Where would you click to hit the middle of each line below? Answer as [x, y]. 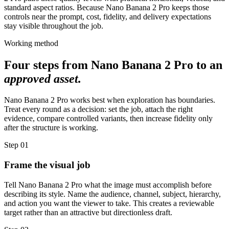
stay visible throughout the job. [54, 26]
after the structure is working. [51, 128]
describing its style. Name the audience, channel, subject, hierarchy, [112, 194]
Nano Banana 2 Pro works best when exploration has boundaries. [110, 100]
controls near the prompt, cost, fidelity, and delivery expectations [108, 16]
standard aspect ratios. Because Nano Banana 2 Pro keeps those [107, 7]
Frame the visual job [47, 165]
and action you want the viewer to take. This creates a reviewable [109, 203]
